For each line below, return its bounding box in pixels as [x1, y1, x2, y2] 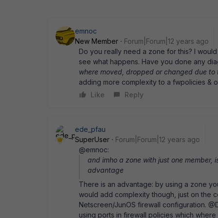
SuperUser [75, 135, 109, 144]
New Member [75, 37, 118, 45]
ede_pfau [75, 125, 106, 133]
